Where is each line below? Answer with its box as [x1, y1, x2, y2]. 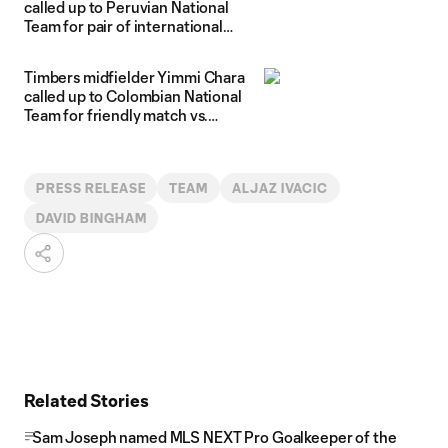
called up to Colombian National [24, 87, 242, 105]
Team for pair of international [24, 17, 223, 35]
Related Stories [24, 390, 149, 410]
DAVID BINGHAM [36, 211, 147, 225]
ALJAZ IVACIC [232, 181, 328, 195]
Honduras [24, 125, 91, 143]
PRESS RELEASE [36, 181, 146, 195]
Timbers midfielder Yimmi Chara [24, 68, 245, 86]
